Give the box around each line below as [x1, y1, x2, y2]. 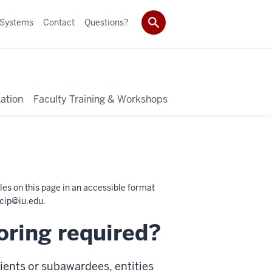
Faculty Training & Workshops [33, 92, 168, 106]
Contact [43, 16, 75, 28]
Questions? [84, 16, 129, 28]
